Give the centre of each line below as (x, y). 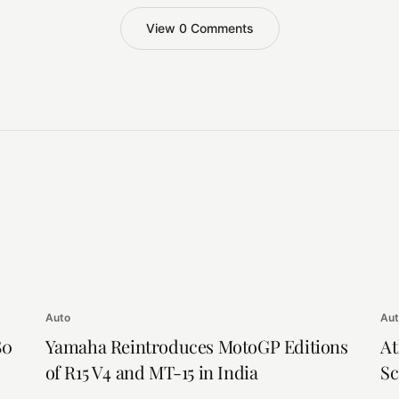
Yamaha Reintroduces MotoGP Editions (196, 346)
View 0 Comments (199, 28)
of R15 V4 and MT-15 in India (151, 371)
